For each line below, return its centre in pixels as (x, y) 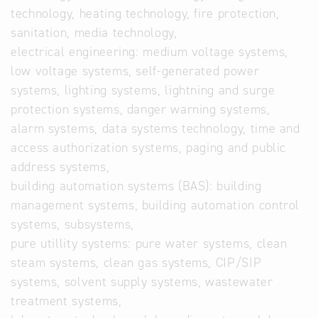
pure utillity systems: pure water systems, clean (149, 243)
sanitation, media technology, (94, 33)
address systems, (60, 167)
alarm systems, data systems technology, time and (155, 128)
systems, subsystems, (72, 224)
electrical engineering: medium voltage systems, (150, 52)
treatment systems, (66, 301)
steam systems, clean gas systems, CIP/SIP (136, 263)
